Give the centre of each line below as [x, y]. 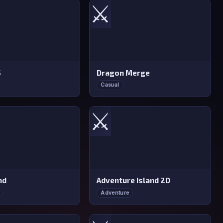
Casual [110, 85]
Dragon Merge [123, 72]
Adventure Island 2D [134, 180]
